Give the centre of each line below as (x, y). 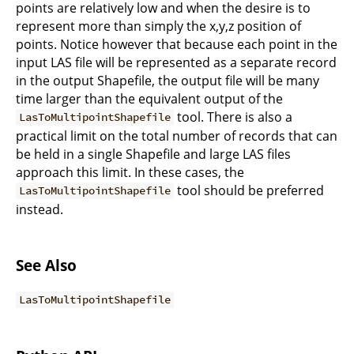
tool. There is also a (233, 117)
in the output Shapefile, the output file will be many (168, 80)
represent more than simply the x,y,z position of (158, 26)
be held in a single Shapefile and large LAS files (153, 154)
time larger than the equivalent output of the (149, 98)
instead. (40, 209)
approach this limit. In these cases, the (130, 172)
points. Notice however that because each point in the (177, 44)
